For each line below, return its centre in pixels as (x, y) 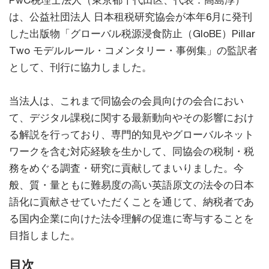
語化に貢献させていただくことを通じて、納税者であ (131, 202)
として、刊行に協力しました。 (80, 68)
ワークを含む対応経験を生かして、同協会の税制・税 (131, 152)
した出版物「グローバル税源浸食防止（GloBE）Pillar (132, 34)
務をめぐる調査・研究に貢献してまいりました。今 (126, 168)
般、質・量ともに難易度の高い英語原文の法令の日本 (131, 185)
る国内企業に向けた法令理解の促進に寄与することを (131, 219)
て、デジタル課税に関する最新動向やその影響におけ (131, 118)
